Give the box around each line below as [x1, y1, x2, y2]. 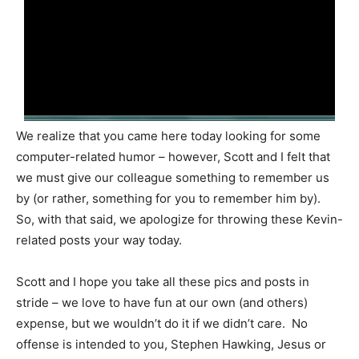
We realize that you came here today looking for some [16, 128, 321, 144]
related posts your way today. [16, 232, 182, 248]
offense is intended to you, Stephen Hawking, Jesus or [16, 337, 326, 353]
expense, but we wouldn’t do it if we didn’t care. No [16, 316, 308, 332]
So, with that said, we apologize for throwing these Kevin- [16, 212, 343, 228]
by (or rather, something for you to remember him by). [16, 191, 324, 207]
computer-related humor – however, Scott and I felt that [16, 149, 330, 165]
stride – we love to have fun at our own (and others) [16, 295, 308, 311]
